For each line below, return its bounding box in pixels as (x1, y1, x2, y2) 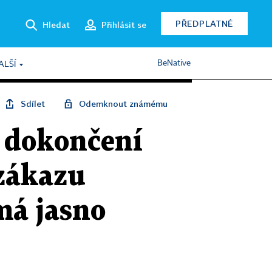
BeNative (157, 59, 191, 67)
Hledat (42, 19, 70, 30)
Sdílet (21, 98, 45, 109)
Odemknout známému (79, 98, 168, 109)
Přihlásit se (101, 19, 146, 30)
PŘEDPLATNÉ (175, 18, 233, 29)
